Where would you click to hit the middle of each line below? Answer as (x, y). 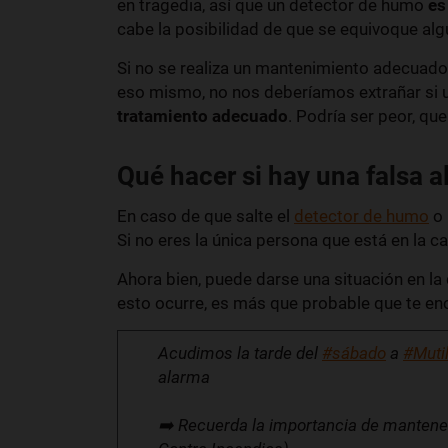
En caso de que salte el (205, 215)
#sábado (354, 352)
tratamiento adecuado (202, 115)
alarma (184, 376)
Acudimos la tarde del (240, 352)
